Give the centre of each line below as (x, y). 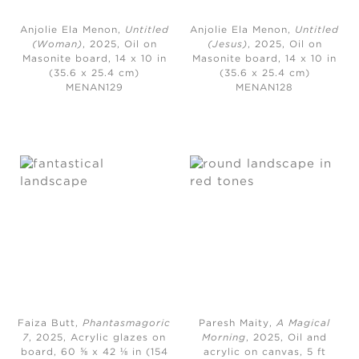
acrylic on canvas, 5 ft (264, 352)
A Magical (304, 323)
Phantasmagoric (127, 323)
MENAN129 (94, 88)
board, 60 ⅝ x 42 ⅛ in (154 (94, 352)
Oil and (308, 337)
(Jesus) (227, 45)
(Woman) (57, 45)
